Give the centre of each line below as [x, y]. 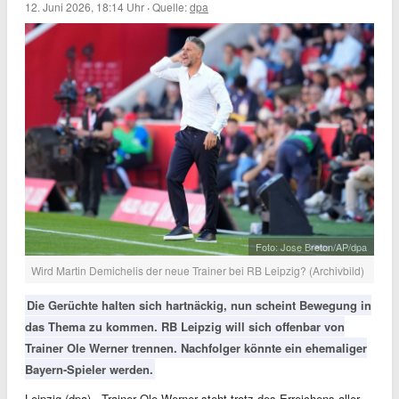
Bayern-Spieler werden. [89, 370]
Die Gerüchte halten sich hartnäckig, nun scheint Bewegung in [199, 305]
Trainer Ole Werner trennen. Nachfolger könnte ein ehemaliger [196, 348]
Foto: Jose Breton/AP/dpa [311, 247]
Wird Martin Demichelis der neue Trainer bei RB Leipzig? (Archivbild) [198, 271]
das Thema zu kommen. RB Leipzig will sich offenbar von [185, 327]
